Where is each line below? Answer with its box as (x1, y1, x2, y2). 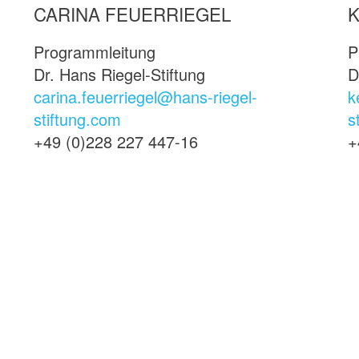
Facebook (79, 263, 135, 281)
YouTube (242, 263, 293, 281)
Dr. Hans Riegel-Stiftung (33, 63, 205, 87)
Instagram (160, 263, 216, 281)
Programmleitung (33, 40, 155, 64)
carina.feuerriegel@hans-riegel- (33, 85, 257, 109)
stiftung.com (33, 107, 121, 131)
